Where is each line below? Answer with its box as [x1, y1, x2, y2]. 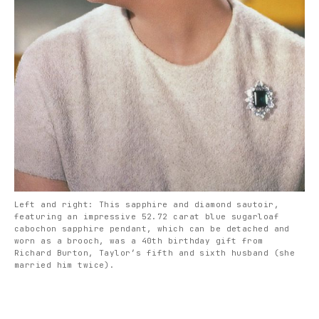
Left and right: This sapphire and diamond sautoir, [14, 199, 280, 209]
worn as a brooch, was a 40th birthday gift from [14, 235, 263, 246]
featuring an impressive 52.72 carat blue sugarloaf [14, 211, 280, 221]
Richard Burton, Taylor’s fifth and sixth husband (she [14, 247, 296, 258]
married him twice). [14, 259, 115, 270]
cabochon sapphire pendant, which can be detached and [14, 223, 290, 234]
